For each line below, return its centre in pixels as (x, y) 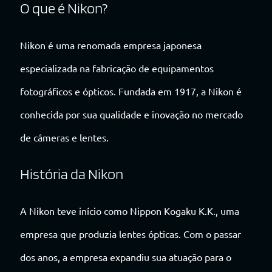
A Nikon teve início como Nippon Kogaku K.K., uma (130, 210)
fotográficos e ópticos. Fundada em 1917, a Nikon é (131, 91)
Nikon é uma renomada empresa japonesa (111, 45)
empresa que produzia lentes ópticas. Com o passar (131, 233)
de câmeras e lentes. (64, 137)
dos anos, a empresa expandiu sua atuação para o (126, 257)
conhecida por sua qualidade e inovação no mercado (131, 114)
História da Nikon (72, 174)
